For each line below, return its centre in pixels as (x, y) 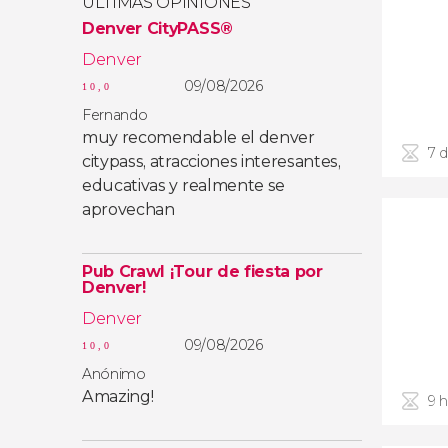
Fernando (115, 115)
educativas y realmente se (183, 185)
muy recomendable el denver (198, 137)
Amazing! (118, 396)
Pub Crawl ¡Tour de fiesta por (202, 271)
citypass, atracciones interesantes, (211, 161)
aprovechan (128, 209)
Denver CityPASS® (157, 28)
